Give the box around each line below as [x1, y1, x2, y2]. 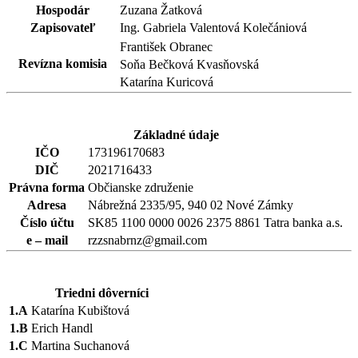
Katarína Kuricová [120, 74, 213, 89]
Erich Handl [31, 320, 93, 335]
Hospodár [36, 2, 89, 17]
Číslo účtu [19, 215, 74, 229]
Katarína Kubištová [31, 303, 129, 317]
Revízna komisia [18, 56, 107, 70]
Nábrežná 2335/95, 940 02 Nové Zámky [88, 197, 293, 212]
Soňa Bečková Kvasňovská [120, 57, 259, 71]
